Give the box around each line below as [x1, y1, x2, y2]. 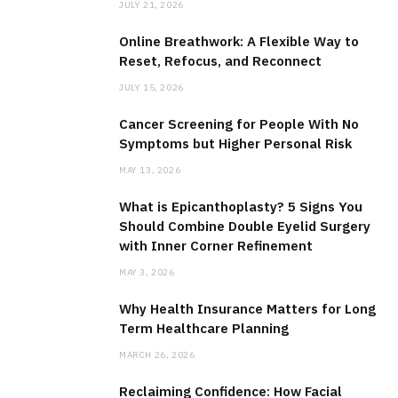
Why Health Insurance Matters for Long [119, 300, 376, 318]
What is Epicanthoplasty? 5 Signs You [119, 198, 362, 216]
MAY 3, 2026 [119, 267, 175, 279]
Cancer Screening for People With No [119, 115, 359, 133]
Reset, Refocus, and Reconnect [119, 52, 322, 70]
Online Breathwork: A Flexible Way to [119, 33, 359, 51]
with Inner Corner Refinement [119, 237, 313, 255]
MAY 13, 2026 [119, 164, 181, 177]
